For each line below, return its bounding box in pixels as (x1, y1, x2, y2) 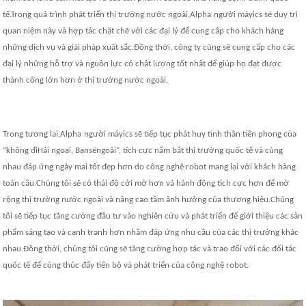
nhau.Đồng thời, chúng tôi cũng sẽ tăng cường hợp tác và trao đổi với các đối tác (3, 245, 297, 254)
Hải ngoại (38, 146, 72, 156)
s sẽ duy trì (259, 10, 298, 20)
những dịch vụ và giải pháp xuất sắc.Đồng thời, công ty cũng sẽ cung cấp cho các (3, 43, 296, 53)
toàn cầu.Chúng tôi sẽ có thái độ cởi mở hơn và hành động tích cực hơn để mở (3, 179, 290, 189)
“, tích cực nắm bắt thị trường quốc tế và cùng (116, 146, 283, 156)
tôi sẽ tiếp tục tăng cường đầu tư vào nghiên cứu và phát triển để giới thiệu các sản (3, 212, 303, 221)
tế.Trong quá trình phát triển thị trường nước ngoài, (3, 10, 191, 20)
